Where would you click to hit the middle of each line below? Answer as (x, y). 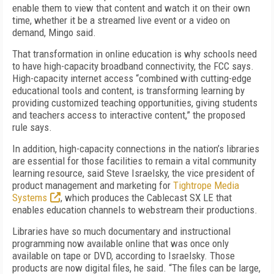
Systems (30, 198)
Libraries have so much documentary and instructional (121, 231)
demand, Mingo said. (54, 32)
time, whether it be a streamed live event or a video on (121, 20)
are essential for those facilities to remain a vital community (134, 161)
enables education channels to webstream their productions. (135, 210)
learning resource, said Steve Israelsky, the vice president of (134, 173)
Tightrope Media (206, 185)
